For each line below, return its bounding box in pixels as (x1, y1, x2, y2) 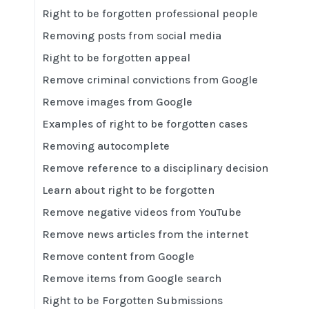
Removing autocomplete (42, 139, 170, 152)
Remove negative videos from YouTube (42, 205, 241, 219)
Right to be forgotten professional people (42, 6, 258, 20)
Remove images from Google (42, 94, 192, 108)
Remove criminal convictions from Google (42, 72, 258, 86)
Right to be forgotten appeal (42, 50, 190, 64)
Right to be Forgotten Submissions (42, 293, 223, 307)
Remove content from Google (42, 249, 195, 263)
